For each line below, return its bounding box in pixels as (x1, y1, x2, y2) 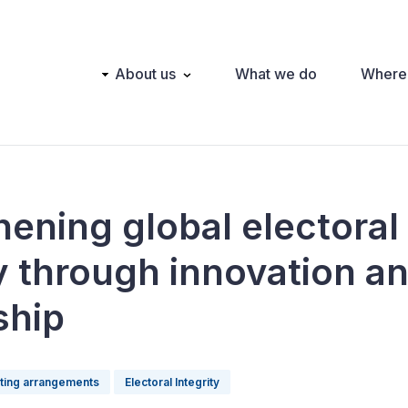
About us (115, 64, 176, 83)
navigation (71, 86, 149, 106)
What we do (235, 64, 317, 83)
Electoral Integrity (125, 375, 219, 389)
